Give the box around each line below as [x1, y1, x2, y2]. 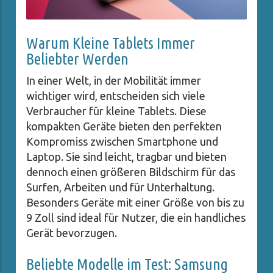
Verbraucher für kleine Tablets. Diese [26, 105, 207, 118]
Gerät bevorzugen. [26, 227, 117, 239]
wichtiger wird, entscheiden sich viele [26, 90, 205, 102]
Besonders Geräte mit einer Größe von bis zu [26, 196, 244, 209]
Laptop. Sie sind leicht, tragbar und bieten [26, 151, 227, 163]
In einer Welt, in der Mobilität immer [26, 74, 201, 87]
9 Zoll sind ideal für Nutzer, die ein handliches [26, 211, 246, 224]
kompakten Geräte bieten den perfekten [26, 120, 222, 133]
